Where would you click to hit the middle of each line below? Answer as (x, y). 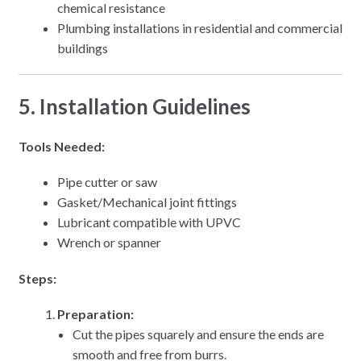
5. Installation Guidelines (134, 106)
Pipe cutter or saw (107, 182)
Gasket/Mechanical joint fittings (147, 202)
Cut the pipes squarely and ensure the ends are (199, 334)
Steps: (37, 278)
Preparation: (95, 314)
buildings (82, 48)
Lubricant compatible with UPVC (149, 222)
